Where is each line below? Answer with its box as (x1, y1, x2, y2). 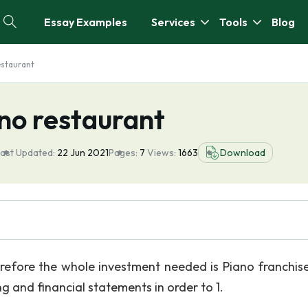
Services (151, 15, 195, 29)
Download (220, 146, 265, 159)
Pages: (109, 146, 137, 159)
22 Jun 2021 (57, 146, 109, 159)
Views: (147, 146, 178, 159)
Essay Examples (44, 15, 127, 29)
